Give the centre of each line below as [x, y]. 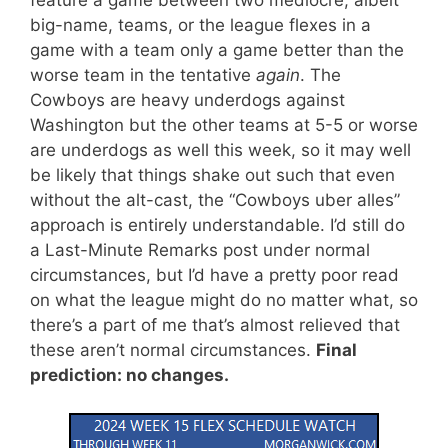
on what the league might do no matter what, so [224, 299]
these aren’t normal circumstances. [173, 349]
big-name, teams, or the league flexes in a [200, 24]
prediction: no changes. [129, 374]
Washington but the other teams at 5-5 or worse [224, 124]
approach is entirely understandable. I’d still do [217, 224]
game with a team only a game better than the [217, 49]
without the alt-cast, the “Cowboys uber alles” [215, 199]
